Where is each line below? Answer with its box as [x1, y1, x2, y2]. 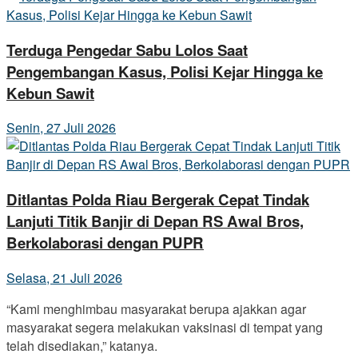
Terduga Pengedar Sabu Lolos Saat [6, 38, 248, 61]
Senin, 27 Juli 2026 [6, 118, 116, 137]
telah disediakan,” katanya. [6, 336, 157, 355]
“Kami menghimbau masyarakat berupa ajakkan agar [6, 299, 306, 318]
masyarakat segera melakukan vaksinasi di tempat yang [6, 317, 323, 336]
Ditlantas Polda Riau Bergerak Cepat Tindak [6, 189, 309, 211]
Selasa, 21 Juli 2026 [6, 268, 122, 287]
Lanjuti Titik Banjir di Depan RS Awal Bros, [6, 210, 304, 233]
